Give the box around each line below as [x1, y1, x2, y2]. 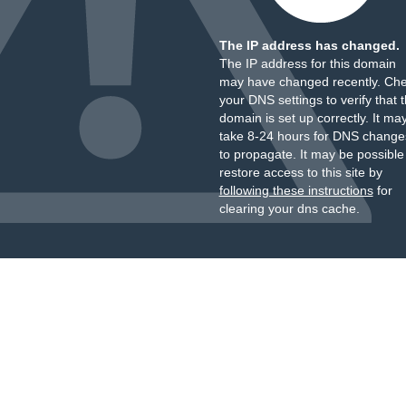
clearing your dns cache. [218, 201, 360, 216]
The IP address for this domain [218, 56, 396, 71]
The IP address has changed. [218, 38, 400, 53]
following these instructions [218, 183, 373, 198]
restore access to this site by [218, 165, 382, 179]
